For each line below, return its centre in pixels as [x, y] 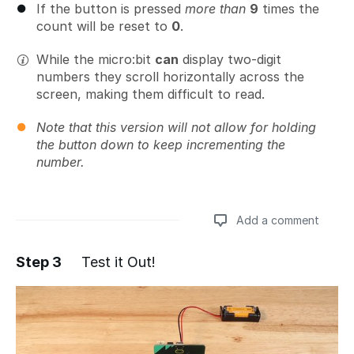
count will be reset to [104, 26]
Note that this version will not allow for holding [176, 127]
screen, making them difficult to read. [151, 94]
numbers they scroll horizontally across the [170, 76]
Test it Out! [119, 262]
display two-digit [230, 59]
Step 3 [39, 262]
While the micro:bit [96, 59]
